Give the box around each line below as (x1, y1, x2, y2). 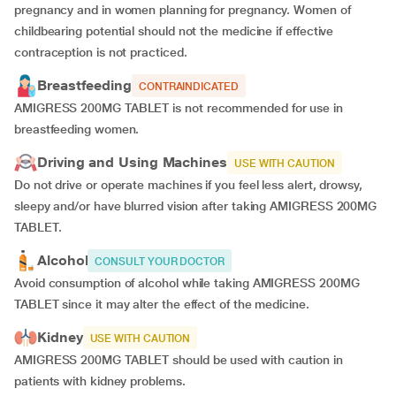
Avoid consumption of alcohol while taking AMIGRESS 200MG (14, 276, 360, 290)
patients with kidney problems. (14, 374, 193, 388)
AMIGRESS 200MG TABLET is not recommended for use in (14, 101, 343, 115)
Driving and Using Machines (37, 154, 227, 171)
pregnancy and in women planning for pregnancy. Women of (14, 3, 351, 17)
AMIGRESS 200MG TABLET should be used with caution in (14, 353, 343, 367)
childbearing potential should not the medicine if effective (14, 24, 334, 38)
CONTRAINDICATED (138, 80, 239, 93)
